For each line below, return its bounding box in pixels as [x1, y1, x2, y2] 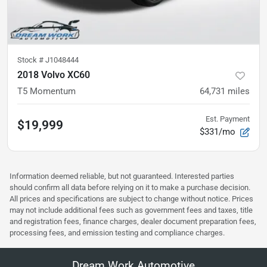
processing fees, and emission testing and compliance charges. [10, 228, 225, 238]
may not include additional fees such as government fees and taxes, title [10, 206, 253, 215]
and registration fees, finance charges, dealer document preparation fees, [10, 217, 256, 226]
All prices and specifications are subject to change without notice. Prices [10, 194, 253, 204]
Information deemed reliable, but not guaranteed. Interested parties [10, 172, 234, 181]
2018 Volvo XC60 [17, 69, 90, 81]
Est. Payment [206, 114, 250, 124]
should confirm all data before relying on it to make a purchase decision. [10, 183, 250, 193]
